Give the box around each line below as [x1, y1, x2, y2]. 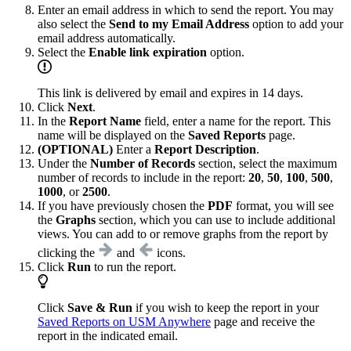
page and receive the [211, 315, 315, 328]
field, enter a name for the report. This [141, 114, 331, 128]
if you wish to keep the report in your [132, 301, 319, 314]
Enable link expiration [89, 45, 207, 59]
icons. [154, 246, 186, 259]
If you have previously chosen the [38, 199, 208, 212]
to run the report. [91, 260, 176, 273]
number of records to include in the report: [38, 171, 248, 184]
